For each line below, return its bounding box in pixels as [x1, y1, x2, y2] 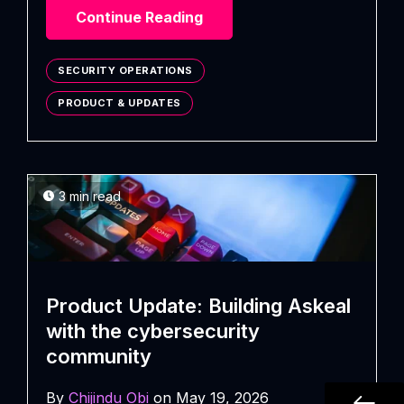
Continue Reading [76, 8, 203, 27]
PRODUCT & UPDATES [58, 96, 181, 110]
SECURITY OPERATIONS [58, 64, 193, 78]
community [46, 344, 151, 368]
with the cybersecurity [46, 318, 260, 343]
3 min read [59, 188, 121, 205]
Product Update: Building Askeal [46, 293, 351, 317]
